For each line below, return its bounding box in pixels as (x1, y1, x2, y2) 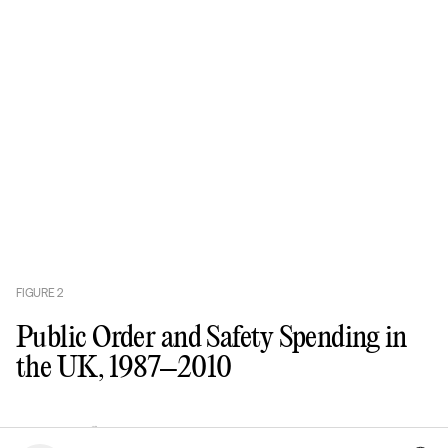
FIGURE (16, 285, 58, 300)
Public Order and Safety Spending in (16, 321, 407, 355)
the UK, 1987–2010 (16, 351, 232, 385)
